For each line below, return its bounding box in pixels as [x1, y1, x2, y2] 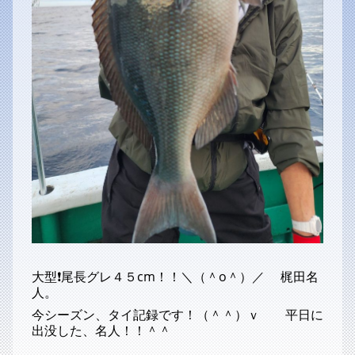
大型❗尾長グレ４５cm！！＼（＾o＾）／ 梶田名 [32, 267, 319, 285]
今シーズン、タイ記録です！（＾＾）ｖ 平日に [32, 305, 323, 323]
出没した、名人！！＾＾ [32, 321, 171, 339]
